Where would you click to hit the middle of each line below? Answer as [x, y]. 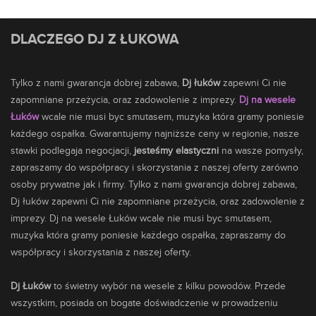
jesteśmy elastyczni [176, 151]
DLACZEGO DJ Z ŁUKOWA [95, 39]
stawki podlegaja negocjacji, [72, 151]
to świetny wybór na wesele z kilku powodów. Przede [168, 286]
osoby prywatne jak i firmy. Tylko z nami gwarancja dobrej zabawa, [154, 185]
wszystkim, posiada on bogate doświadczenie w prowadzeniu [144, 303]
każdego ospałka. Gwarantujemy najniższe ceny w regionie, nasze [155, 134]
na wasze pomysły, [261, 151]
